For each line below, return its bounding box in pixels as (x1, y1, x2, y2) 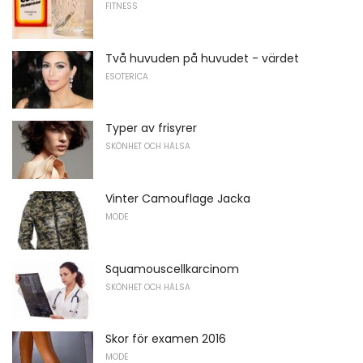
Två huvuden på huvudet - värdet (105, 49, 299, 66)
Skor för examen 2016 (105, 331, 226, 348)
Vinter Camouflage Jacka (105, 190, 250, 207)
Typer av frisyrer (105, 120, 197, 137)
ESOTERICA (105, 70, 148, 83)
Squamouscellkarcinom (105, 260, 239, 277)
